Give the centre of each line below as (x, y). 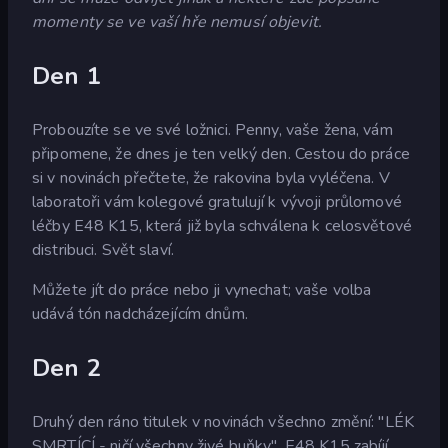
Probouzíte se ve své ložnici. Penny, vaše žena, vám (212, 129)
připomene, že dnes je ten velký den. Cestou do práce (221, 153)
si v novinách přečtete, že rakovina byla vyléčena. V (211, 177)
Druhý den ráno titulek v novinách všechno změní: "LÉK (223, 421)
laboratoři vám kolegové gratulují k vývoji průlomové (217, 201)
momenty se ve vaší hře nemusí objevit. (177, 21)
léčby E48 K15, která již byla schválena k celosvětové (222, 225)
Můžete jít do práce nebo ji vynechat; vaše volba (202, 289)
